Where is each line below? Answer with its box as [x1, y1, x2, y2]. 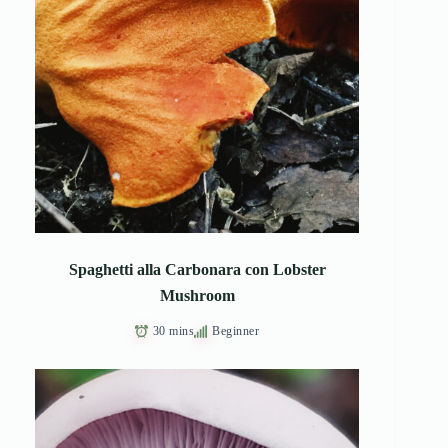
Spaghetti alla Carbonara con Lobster [68, 261, 326, 279]
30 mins [152, 324, 195, 339]
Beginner [212, 324, 260, 339]
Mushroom [159, 287, 235, 305]
